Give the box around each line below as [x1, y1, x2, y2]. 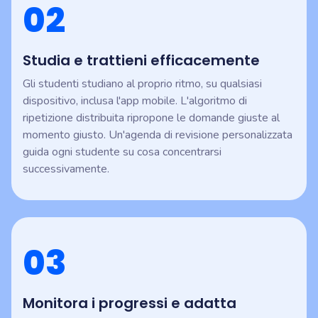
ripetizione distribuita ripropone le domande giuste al [23, 110, 280, 126]
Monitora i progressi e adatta [23, 293, 236, 314]
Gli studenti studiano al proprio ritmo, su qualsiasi [23, 76, 262, 92]
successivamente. [23, 161, 109, 177]
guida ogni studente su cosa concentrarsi [23, 144, 221, 160]
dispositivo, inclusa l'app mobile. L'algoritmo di [23, 93, 247, 109]
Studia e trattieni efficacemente [23, 50, 260, 71]
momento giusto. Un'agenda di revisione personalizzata [23, 127, 292, 143]
